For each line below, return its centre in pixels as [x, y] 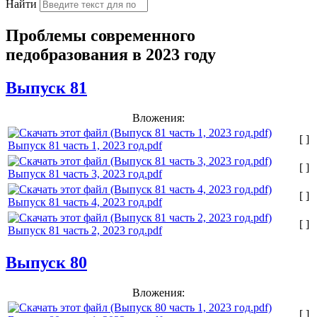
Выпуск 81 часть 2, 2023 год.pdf [85, 230]
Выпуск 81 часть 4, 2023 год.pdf [85, 202]
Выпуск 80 [46, 262]
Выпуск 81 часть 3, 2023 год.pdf [85, 173]
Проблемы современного [100, 35]
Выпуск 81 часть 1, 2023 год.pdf [85, 145]
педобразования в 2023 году [111, 54]
